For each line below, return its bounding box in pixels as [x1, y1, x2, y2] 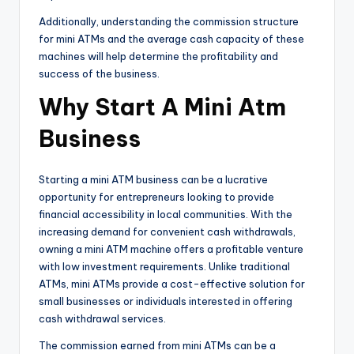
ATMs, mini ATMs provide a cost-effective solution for [39, 277, 305, 291]
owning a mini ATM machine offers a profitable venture [39, 243, 303, 256]
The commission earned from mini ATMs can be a [39, 339, 276, 352]
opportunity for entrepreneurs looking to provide [39, 190, 274, 204]
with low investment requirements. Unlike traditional [39, 260, 290, 273]
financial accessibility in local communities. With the [39, 208, 292, 221]
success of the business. [39, 67, 160, 81]
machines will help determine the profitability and [39, 50, 278, 63]
